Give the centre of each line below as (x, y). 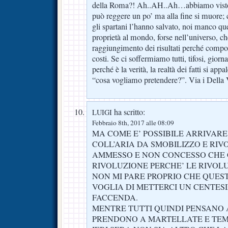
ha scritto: (129, 112)
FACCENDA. (115, 198)
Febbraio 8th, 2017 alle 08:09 (133, 123)
